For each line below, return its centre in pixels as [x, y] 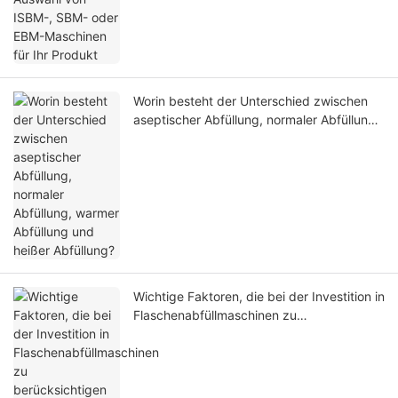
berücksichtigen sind [194, 334]
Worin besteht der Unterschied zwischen [251, 101]
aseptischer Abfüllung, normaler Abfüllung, [256, 120]
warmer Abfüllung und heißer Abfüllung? [250, 139]
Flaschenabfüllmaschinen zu [215, 315]
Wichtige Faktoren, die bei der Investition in [259, 297]
